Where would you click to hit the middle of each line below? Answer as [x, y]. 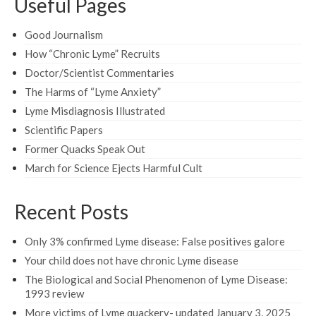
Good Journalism [64, 34]
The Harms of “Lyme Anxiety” [93, 91]
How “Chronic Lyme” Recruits [92, 53]
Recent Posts [71, 211]
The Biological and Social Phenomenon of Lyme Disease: [156, 279]
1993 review [54, 293]
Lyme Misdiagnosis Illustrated [95, 110]
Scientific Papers [64, 129]
